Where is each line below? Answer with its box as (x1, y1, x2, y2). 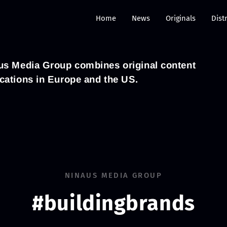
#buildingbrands (32, 190, 195, 216)
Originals (165, 13, 196, 23)
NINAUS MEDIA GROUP (64, 170, 163, 180)
